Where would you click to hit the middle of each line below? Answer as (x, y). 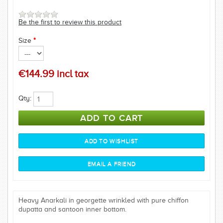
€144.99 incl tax (54, 74)
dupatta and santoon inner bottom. (72, 209)
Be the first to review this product (70, 22)
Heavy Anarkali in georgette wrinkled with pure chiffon (104, 200)
